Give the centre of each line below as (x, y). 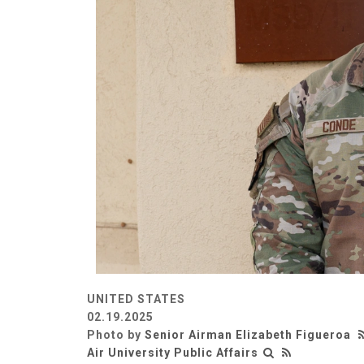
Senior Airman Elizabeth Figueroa (248, 334)
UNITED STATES (136, 299)
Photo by (116, 334)
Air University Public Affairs (173, 352)
